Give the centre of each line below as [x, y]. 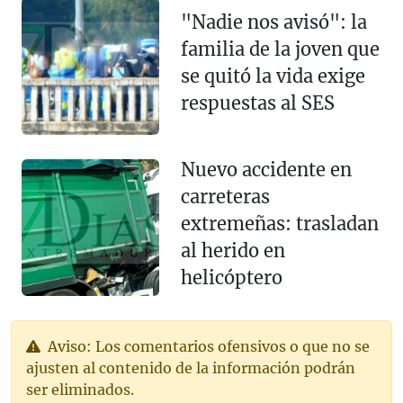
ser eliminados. [80, 389]
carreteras [225, 196]
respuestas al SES [257, 103]
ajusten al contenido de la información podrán [191, 367]
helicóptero [231, 277]
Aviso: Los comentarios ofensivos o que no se [207, 346]
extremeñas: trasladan [279, 223]
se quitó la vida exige [273, 76]
